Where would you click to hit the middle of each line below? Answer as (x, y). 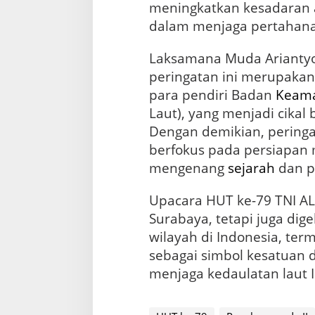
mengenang (188, 168)
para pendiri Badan (212, 95)
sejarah (251, 168)
